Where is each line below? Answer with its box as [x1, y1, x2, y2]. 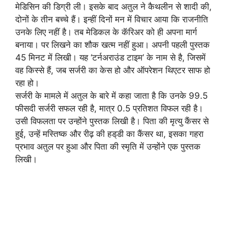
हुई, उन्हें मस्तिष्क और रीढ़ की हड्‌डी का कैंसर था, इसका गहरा [15, 129, 204, 139]
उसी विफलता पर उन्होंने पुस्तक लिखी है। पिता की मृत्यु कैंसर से [15, 116, 209, 126]
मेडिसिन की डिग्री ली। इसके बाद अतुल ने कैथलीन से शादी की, [15, 2, 212, 12]
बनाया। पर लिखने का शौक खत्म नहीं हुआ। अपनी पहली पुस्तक [15, 40, 210, 50]
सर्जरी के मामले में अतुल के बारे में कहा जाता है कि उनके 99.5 [15, 91, 208, 101]
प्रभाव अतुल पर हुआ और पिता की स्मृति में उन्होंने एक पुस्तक [15, 141, 201, 152]
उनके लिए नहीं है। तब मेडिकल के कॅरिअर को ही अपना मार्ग [15, 27, 197, 37]
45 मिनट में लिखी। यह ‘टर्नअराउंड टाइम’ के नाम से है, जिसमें [15, 52, 206, 63]
